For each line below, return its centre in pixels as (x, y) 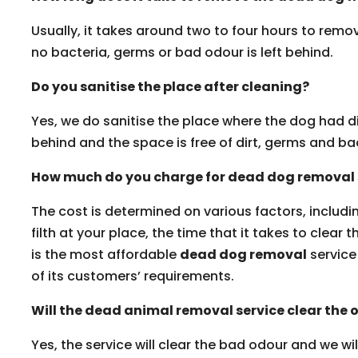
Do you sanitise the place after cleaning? (170, 87)
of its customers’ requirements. (133, 276)
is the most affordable (105, 255)
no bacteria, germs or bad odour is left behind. (182, 52)
